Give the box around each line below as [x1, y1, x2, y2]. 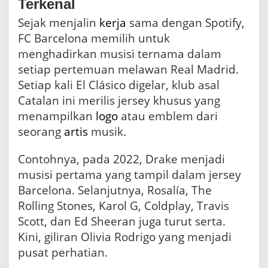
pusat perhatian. [18, 245, 108, 261]
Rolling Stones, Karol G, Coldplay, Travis [18, 198, 229, 214]
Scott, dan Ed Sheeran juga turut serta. [18, 214, 226, 230]
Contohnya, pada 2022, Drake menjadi [18, 151, 225, 167]
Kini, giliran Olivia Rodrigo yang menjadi [18, 229, 232, 245]
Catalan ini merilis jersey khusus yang [18, 93, 220, 109]
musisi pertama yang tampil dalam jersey [18, 167, 241, 183]
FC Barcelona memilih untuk [18, 31, 170, 47]
